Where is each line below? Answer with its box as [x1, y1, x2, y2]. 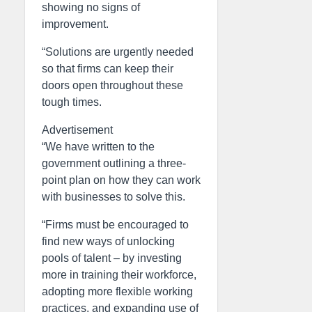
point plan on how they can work [42, 174, 201, 186]
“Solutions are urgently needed [42, 46, 194, 58]
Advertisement [42, 124, 113, 136]
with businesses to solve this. [42, 191, 185, 203]
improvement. [42, 18, 109, 30]
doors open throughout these [42, 79, 183, 91]
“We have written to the [42, 141, 155, 153]
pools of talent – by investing [42, 252, 182, 264]
